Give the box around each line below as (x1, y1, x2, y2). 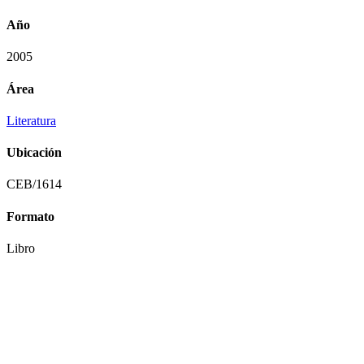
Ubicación (6, 145, 62, 160)
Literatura (6, 113, 56, 128)
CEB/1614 (6, 177, 62, 192)
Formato (6, 209, 54, 223)
